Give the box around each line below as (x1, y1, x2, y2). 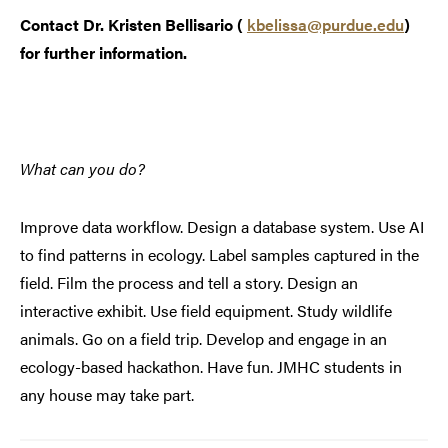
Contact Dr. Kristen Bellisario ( (20, 13, 247, 37)
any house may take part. (20, 383, 194, 407)
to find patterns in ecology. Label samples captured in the (20, 243, 419, 267)
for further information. (20, 41, 191, 65)
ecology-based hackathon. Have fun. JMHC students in (20, 355, 402, 379)
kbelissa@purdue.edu (247, 13, 404, 37)
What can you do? (20, 157, 145, 181)
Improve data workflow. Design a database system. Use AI (20, 215, 424, 239)
